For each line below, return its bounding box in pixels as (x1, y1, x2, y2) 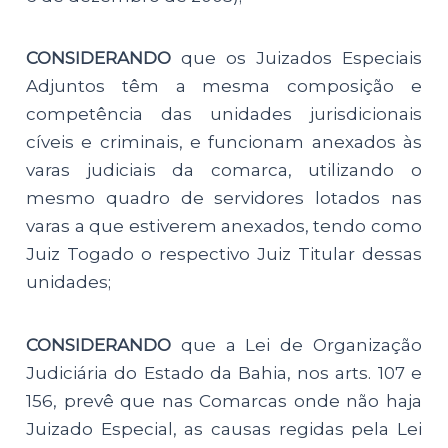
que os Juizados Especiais (181, 48, 422, 69)
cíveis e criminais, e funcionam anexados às (26, 132, 422, 153)
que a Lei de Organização (180, 334, 422, 355)
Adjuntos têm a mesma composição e (26, 76, 422, 97)
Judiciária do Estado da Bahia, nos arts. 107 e (26, 362, 422, 383)
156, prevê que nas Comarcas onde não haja (26, 390, 422, 411)
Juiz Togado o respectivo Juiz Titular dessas (26, 244, 422, 265)
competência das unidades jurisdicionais (26, 104, 422, 125)
